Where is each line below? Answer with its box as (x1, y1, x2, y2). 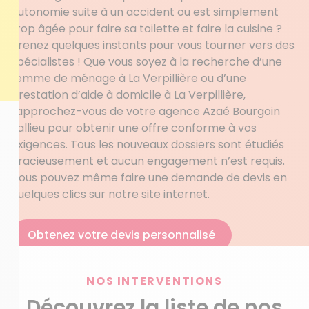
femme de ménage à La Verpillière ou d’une (11, 70, 246, 86)
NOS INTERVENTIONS (86, 273, 223, 289)
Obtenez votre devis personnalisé (28, 227, 215, 243)
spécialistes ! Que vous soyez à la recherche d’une (11, 54, 282, 70)
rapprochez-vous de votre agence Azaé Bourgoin (11, 103, 280, 119)
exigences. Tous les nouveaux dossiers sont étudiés (11, 137, 284, 152)
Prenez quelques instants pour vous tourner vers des (11, 37, 295, 53)
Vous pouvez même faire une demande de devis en (11, 170, 287, 186)
